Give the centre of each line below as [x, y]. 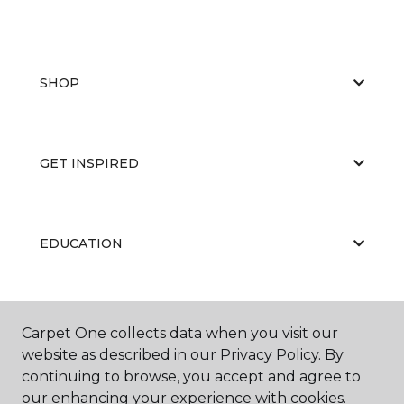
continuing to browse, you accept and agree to [191, 376]
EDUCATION [81, 243]
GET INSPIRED [89, 163]
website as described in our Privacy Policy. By [183, 355]
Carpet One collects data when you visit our [180, 333]
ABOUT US [75, 323]
